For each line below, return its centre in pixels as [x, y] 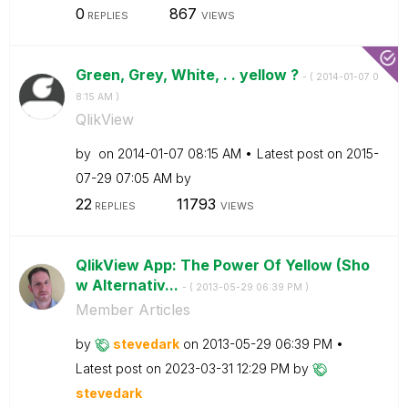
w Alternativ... [128, 285]
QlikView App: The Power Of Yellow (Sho [222, 265]
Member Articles [133, 310]
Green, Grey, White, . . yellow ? [189, 74]
